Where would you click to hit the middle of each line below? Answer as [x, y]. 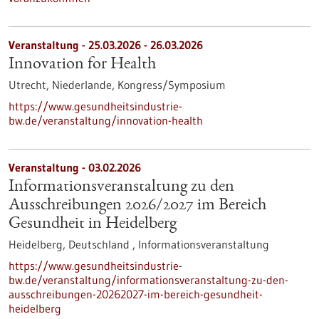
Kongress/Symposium [172, 85]
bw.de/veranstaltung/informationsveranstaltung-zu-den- [148, 280]
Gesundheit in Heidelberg [93, 224]
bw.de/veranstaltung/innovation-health [106, 120]
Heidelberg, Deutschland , [73, 244]
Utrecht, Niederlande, [63, 85]
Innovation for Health [82, 65]
